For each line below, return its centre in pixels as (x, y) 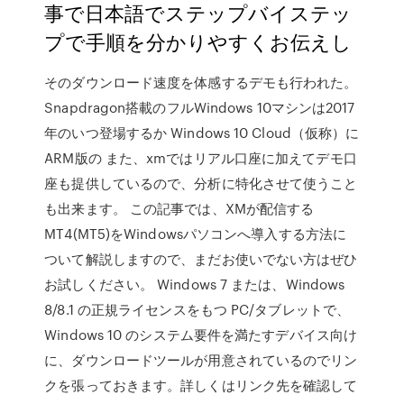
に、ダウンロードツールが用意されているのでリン (201, 360)
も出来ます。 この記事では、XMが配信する (179, 208)
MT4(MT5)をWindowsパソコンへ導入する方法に (196, 234)
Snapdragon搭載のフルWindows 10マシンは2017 (200, 107)
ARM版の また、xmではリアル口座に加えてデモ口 (201, 158)
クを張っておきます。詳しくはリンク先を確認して (201, 385)
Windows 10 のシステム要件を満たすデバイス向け (201, 335)
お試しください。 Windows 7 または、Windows (195, 284)
